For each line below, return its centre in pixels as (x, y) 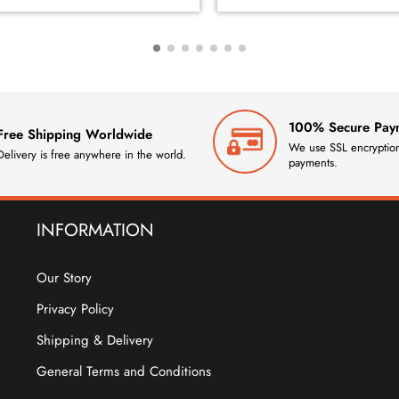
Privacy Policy (75, 309)
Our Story (64, 278)
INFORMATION (95, 231)
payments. (313, 162)
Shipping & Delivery (94, 341)
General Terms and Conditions (123, 372)
